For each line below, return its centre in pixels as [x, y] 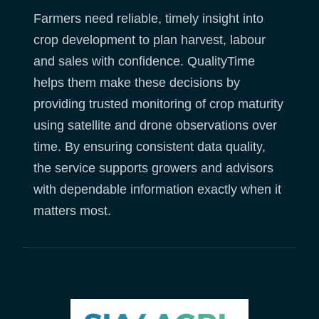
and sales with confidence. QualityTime [144, 61]
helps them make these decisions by [137, 82]
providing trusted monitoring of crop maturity [158, 104]
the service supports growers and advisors [153, 168]
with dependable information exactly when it [157, 189]
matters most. [72, 210]
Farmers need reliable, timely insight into [148, 18]
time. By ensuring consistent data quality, [150, 146]
